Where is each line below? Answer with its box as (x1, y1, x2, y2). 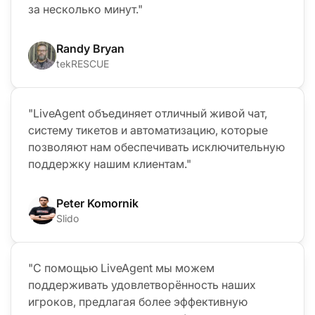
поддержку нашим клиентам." (28, 156, 191, 171)
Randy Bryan (56, 41, 124, 56)
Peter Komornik (56, 195, 139, 210)
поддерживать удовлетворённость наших (28, 277, 256, 292)
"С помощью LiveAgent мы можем (28, 260, 214, 275)
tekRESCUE (56, 57, 109, 70)
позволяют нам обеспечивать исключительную (28, 139, 285, 154)
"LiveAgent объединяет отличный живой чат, (28, 105, 267, 120)
